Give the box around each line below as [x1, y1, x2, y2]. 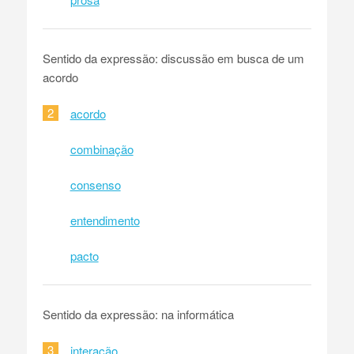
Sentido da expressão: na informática [42, 305, 234, 322]
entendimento [70, 211, 140, 228]
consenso [70, 175, 121, 193]
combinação [70, 140, 134, 157]
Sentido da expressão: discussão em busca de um [42, 49, 304, 66]
